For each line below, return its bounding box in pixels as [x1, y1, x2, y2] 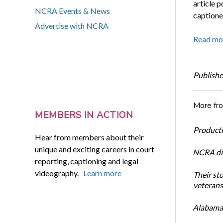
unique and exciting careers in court [35, 144, 155, 154]
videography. [35, 168, 84, 178]
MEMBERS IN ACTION [35, 109, 133, 121]
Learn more [83, 168, 122, 178]
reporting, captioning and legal [35, 156, 139, 166]
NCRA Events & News [35, 6, 111, 16]
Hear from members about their [35, 132, 144, 142]
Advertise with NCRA [35, 21, 109, 31]
